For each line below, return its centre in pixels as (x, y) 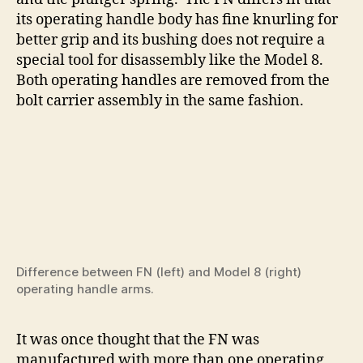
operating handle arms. (85, 289)
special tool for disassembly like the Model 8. (171, 61)
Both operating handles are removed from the (173, 81)
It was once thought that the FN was (138, 340)
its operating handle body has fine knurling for (177, 20)
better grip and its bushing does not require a (171, 41)
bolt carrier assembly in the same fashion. (160, 101)
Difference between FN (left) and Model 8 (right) (159, 272)
